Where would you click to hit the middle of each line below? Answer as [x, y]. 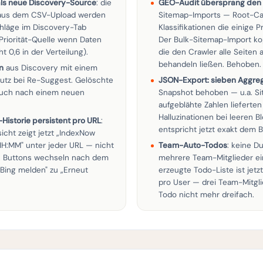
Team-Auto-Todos [193, 145]
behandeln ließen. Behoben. [210, 64]
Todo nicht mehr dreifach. [206, 195]
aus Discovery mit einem [50, 68]
